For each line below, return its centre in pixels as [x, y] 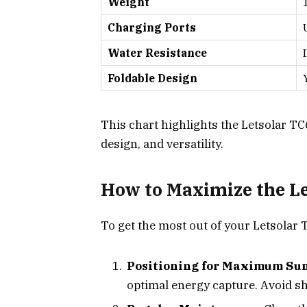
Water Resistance [157, 53]
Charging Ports [152, 28]
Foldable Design [152, 78]
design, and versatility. [162, 144]
